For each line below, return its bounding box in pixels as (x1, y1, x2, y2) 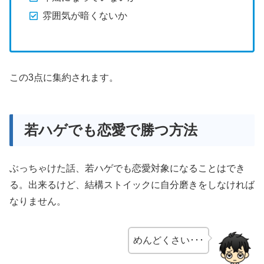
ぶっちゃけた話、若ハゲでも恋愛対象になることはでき (9, 163, 245, 174)
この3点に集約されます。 (9, 72, 118, 83)
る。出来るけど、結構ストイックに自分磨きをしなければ (9, 180, 255, 190)
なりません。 (9, 196, 66, 207)
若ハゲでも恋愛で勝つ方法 (24, 122, 198, 138)
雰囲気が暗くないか (42, 11, 128, 21)
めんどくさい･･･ (133, 235, 204, 245)
